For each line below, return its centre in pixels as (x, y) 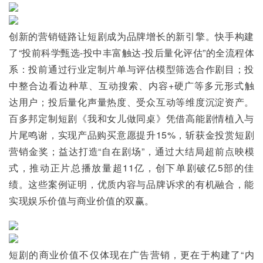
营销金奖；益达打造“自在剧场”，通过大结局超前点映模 (131, 151)
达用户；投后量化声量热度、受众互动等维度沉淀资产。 (131, 102)
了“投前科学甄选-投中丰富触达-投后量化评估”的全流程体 (131, 53)
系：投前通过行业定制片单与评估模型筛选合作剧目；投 (131, 69)
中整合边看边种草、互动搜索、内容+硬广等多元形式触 (131, 85)
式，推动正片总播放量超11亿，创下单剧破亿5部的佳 (131, 168)
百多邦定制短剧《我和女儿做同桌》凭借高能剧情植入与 (131, 118)
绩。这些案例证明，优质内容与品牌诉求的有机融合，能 (131, 184)
